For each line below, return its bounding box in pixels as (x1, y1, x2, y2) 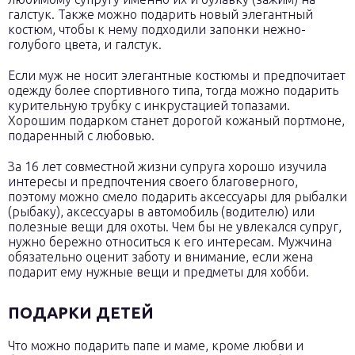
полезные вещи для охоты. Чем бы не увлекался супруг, (8, 219, 342, 234)
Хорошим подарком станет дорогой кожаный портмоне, (8, 113, 345, 128)
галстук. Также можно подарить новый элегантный (8, 7, 313, 21)
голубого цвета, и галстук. (8, 37, 162, 52)
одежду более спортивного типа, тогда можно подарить (8, 83, 338, 97)
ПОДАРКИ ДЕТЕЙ (8, 303, 154, 322)
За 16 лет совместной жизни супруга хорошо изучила (8, 159, 326, 174)
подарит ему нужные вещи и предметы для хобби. (8, 265, 309, 279)
